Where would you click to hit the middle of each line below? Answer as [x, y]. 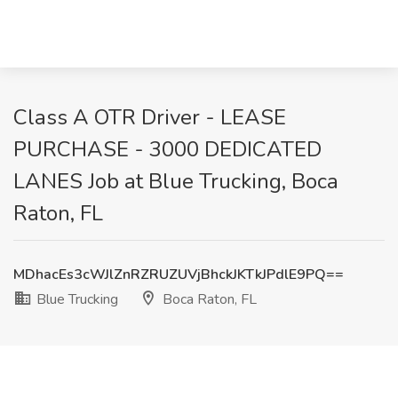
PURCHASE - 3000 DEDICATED [167, 149]
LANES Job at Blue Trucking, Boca [176, 181]
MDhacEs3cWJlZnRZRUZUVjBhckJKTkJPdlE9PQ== [179, 275]
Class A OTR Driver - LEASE [150, 117]
